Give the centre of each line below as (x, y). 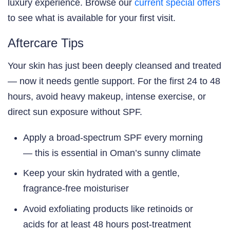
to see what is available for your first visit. (92, 18)
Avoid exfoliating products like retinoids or (108, 209)
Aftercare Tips (46, 43)
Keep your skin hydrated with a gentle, (101, 173)
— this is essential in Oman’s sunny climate (112, 153)
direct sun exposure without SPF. (75, 112)
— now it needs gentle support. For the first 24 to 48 (114, 81)
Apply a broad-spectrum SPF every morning (113, 137)
